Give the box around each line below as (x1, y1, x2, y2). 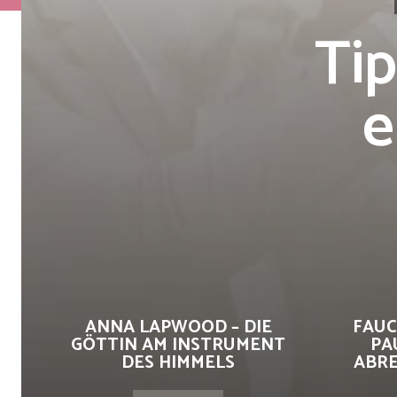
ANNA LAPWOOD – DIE (84, 313, 272, 342)
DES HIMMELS (121, 348, 235, 378)
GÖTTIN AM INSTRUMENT (71, 331, 285, 360)
